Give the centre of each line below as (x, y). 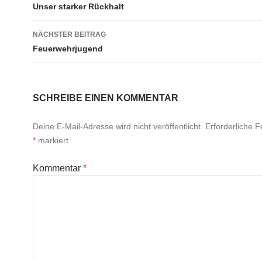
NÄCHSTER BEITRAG (69, 35)
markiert (52, 140)
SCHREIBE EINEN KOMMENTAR (106, 98)
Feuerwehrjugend (68, 49)
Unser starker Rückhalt (78, 6)
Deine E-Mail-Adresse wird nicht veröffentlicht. (118, 126)
